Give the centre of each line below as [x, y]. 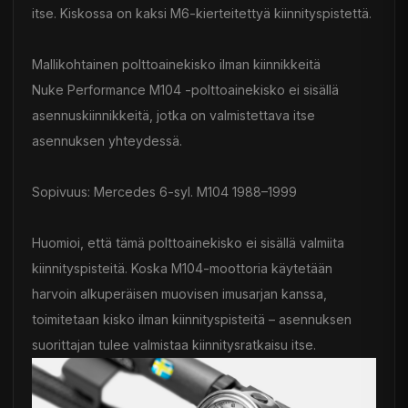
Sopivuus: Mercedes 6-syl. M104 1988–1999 [164, 191]
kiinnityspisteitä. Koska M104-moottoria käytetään [182, 268]
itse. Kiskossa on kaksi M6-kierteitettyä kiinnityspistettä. [202, 13]
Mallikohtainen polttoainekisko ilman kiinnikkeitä [176, 64]
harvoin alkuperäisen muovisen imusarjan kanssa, [179, 293]
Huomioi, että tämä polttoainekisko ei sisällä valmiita [188, 242]
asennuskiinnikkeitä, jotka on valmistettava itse [173, 115]
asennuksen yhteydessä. [107, 140]
